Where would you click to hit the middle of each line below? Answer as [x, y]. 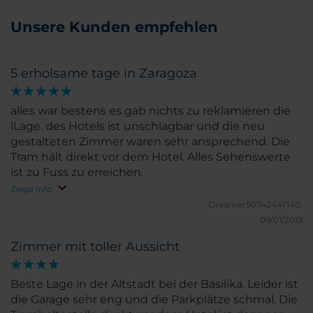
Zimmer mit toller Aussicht [95, 247]
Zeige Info [31, 189]
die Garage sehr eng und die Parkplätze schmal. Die [145, 300]
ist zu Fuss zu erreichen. [77, 173]
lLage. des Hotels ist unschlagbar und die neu [138, 126]
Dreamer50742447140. [255, 205]
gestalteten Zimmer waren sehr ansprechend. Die [150, 142]
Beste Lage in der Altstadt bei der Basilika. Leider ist [154, 284]
